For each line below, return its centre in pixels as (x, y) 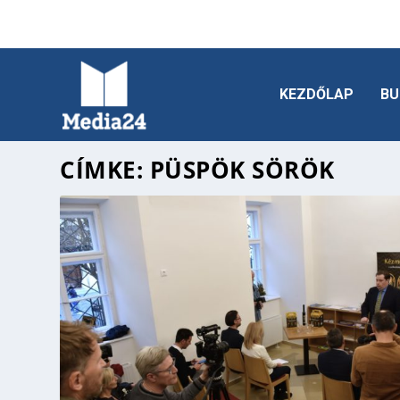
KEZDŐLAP (316, 94)
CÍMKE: (105, 169)
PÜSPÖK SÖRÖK (242, 169)
